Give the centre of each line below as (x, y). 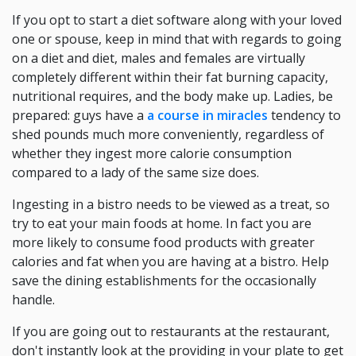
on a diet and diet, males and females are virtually (159, 58)
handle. (33, 300)
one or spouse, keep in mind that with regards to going (177, 39)
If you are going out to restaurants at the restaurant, (171, 331)
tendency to (304, 115)
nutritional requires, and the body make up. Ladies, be (172, 96)
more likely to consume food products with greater (163, 242)
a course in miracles (207, 115)
